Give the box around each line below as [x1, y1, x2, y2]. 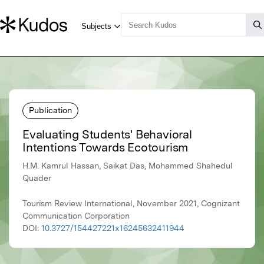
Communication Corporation [22, 211, 130, 221]
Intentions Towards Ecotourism [22, 140, 189, 155]
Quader [22, 173, 51, 183]
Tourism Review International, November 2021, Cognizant [22, 199, 240, 209]
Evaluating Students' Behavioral [22, 127, 192, 142]
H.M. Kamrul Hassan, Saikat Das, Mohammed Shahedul [22, 161, 233, 171]
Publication [29, 105, 72, 115]
